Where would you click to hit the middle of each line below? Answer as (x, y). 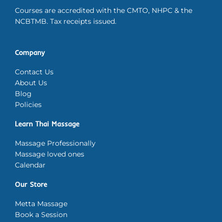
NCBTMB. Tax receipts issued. (66, 21)
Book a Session (41, 214)
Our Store (31, 184)
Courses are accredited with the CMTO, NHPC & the (104, 10)
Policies (28, 104)
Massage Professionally (55, 143)
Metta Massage (41, 203)
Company (30, 52)
